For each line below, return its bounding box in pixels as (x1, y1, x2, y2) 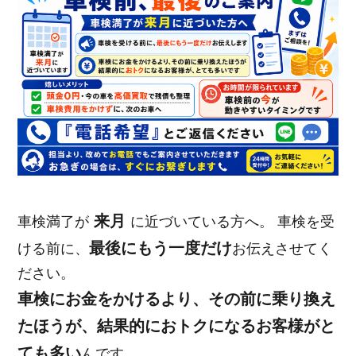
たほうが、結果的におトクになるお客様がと (17, 317, 336, 335)
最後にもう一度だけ (89, 239, 233, 257)
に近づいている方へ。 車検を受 (130, 214, 335, 230)
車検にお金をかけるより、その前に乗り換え (17, 290, 336, 308)
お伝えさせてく (232, 241, 333, 257)
